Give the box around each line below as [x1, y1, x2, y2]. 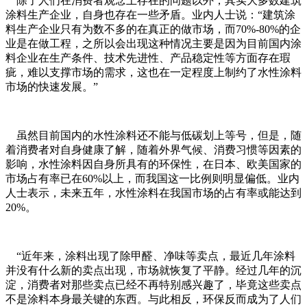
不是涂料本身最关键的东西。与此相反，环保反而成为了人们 [5, 293, 302, 305]
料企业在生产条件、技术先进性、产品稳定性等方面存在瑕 [5, 51, 291, 64]
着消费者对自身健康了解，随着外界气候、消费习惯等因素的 [5, 143, 302, 156]
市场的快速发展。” [5, 80, 98, 93]
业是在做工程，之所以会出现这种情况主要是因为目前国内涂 [5, 37, 302, 49]
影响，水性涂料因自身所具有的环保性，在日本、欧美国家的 [5, 158, 302, 170]
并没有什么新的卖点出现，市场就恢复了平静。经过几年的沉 [5, 264, 302, 276]
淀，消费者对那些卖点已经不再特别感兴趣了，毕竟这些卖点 [5, 278, 302, 291]
